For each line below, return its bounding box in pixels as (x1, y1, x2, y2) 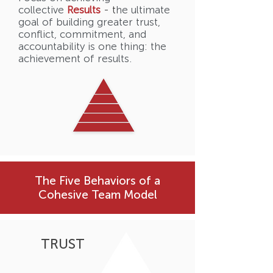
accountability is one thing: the (18, 40, 166, 52)
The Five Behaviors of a (35, 174, 160, 188)
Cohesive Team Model (38, 188, 157, 202)
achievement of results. (18, 52, 132, 65)
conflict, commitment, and (18, 28, 146, 40)
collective (18, 4, 64, 16)
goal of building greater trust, (18, 16, 160, 28)
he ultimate (116, 4, 170, 16)
